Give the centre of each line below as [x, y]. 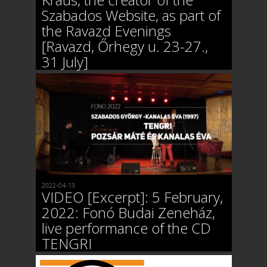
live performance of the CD [126, 228]
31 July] [65, 62]
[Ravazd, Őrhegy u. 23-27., [125, 46]
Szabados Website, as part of [131, 15]
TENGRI [66, 243]
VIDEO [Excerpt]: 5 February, [132, 197]
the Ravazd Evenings [106, 31]
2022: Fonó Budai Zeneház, [128, 212]
